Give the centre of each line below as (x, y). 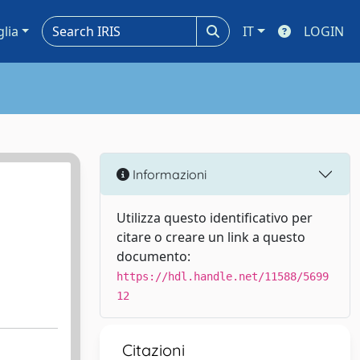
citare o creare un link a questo (211, 237)
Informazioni (168, 174)
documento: (153, 256)
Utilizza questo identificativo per (215, 218)
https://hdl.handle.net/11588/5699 (223, 276)
